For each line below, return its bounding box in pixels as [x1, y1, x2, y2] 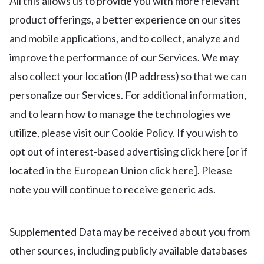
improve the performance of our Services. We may [9, 51, 239, 64]
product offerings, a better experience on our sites [9, 13, 241, 26]
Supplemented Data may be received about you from [9, 225, 250, 238]
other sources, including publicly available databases [9, 244, 247, 257]
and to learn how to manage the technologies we [9, 107, 231, 120]
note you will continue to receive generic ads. [9, 183, 216, 196]
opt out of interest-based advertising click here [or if [9, 145, 247, 158]
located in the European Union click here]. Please [9, 164, 232, 177]
